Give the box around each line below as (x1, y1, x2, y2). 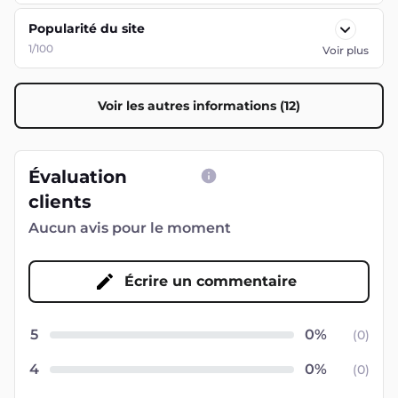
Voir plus (322, 44, 369, 57)
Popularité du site (28, 20, 145, 36)
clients (28, 191, 92, 212)
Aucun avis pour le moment (28, 219, 231, 236)
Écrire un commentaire (124, 273, 297, 290)
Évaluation (28, 166, 127, 187)
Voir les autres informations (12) (98, 98, 300, 114)
